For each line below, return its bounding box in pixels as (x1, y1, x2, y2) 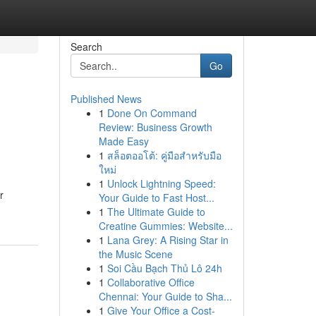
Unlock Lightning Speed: (107, 176, 216, 190)
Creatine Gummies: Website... (98, 219, 233, 233)
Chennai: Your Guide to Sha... (98, 289, 232, 303)
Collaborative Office (107, 275, 195, 289)
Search (70, 39, 102, 54)
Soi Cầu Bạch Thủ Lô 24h (107, 261, 222, 275)
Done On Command (107, 106, 197, 120)
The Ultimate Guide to (107, 205, 205, 219)
